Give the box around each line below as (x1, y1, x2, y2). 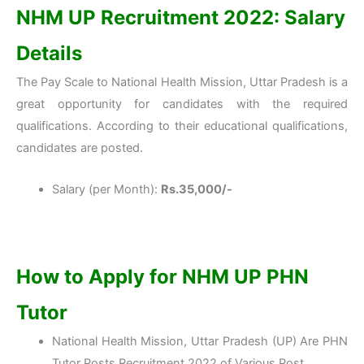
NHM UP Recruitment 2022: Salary (16, 6, 345, 30)
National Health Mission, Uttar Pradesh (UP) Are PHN (51, 333, 348, 349)
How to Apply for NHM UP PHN (16, 264, 309, 288)
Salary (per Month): (51, 181, 161, 197)
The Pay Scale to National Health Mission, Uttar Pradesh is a (16, 75, 348, 90)
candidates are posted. (16, 141, 143, 156)
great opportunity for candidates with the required (16, 97, 348, 112)
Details (16, 41, 82, 66)
